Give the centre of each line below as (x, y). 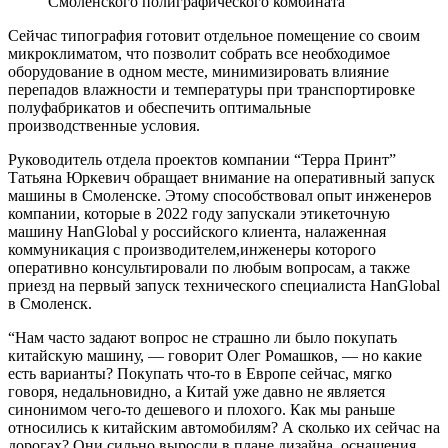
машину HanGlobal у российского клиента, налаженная (197, 232)
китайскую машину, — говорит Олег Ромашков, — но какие (215, 356)
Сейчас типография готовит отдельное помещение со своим (214, 36)
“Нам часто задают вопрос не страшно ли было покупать (202, 338)
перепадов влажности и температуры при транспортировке (211, 90)
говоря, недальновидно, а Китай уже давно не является (196, 392)
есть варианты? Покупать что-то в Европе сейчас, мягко (200, 374)
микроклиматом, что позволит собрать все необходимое (199, 54)
